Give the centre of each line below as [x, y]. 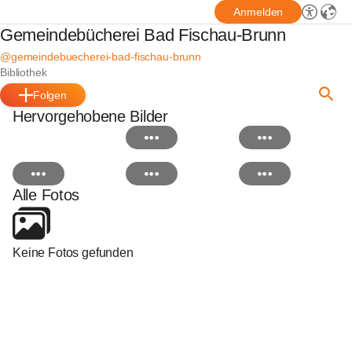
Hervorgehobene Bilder [90, 116]
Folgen [50, 95]
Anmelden [258, 12]
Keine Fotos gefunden [73, 253]
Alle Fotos [46, 195]
